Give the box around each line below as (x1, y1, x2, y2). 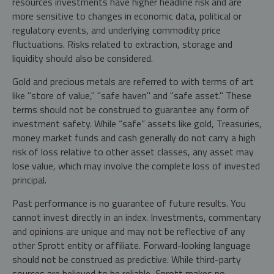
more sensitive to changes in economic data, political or (12, 8, 242, 23)
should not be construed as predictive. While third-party (12, 251, 241, 267)
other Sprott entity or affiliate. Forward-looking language (12, 237, 251, 253)
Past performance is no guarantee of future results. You (12, 195, 246, 210)
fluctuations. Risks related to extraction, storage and (12, 36, 232, 51)
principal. (12, 172, 46, 187)
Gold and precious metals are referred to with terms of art (12, 73, 254, 89)
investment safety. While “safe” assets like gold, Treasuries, (12, 116, 262, 131)
